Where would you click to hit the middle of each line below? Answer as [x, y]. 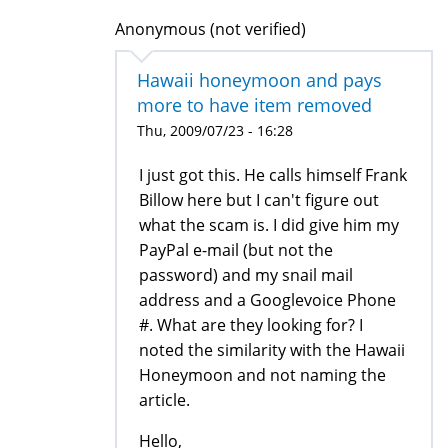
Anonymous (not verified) [210, 28]
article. [164, 399]
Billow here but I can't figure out [259, 199]
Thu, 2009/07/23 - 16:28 [215, 130]
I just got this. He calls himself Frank [273, 174]
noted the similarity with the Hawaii [272, 349]
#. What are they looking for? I [251, 324]
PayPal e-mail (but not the [236, 249]
